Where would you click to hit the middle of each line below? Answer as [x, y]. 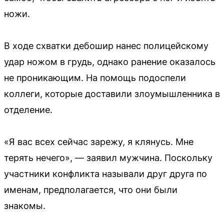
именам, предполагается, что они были [91, 189]
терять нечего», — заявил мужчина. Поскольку [108, 157]
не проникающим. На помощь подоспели [95, 77]
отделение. [28, 109]
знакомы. [25, 205]
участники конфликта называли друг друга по [105, 173]
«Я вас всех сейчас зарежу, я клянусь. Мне [99, 141]
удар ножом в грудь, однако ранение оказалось [110, 61]
